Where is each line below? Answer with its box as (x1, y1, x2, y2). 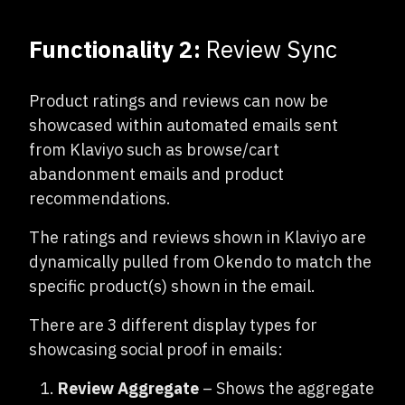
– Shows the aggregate (199, 378, 374, 399)
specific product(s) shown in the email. (29, 276, 316, 297)
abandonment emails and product (29, 164, 284, 184)
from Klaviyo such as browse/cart (29, 139, 279, 160)
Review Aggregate (58, 378, 199, 399)
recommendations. (29, 188, 171, 209)
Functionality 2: (29, 33, 201, 64)
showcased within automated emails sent (29, 115, 338, 136)
